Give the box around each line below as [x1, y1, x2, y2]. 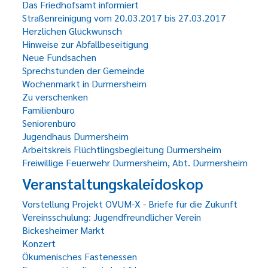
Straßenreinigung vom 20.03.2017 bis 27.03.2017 [22, 11, 226, 24]
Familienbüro [22, 103, 75, 116]
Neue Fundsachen [22, 51, 96, 63]
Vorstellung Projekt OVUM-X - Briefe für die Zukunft [22, 197, 237, 210]
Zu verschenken [22, 90, 88, 103]
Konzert [22, 237, 56, 249]
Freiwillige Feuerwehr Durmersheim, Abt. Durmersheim [22, 156, 248, 169]
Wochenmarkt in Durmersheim [22, 77, 147, 90]
